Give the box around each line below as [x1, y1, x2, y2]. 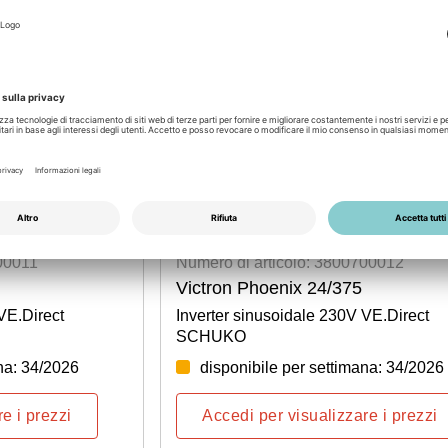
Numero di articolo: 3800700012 [176, 253, 405, 271]
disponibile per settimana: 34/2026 [200, 358, 445, 376]
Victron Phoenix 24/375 [176, 277, 363, 298]
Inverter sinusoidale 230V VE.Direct [176, 306, 430, 324]
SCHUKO [176, 327, 247, 345]
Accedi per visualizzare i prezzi [202, 406, 438, 424]
